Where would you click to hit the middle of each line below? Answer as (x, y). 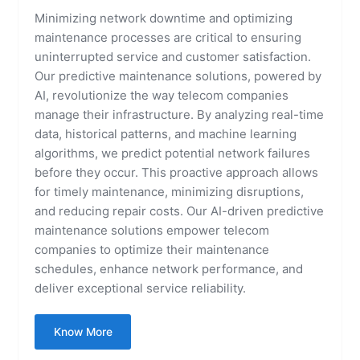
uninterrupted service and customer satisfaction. (173, 56)
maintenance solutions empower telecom (152, 230)
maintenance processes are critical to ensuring (168, 37)
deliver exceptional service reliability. (141, 288)
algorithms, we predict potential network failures (173, 153)
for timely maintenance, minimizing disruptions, (170, 191)
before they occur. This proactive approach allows (177, 172)
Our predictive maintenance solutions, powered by (178, 76)
